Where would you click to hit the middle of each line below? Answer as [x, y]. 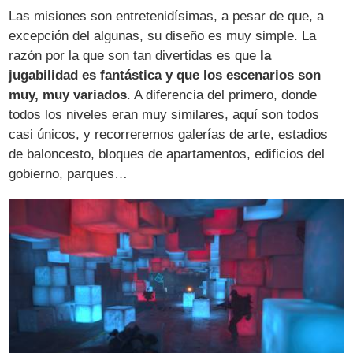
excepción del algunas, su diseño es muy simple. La [163, 35]
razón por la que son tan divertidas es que [135, 55]
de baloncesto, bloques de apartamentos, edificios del [167, 154]
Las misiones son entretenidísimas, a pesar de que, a [167, 16]
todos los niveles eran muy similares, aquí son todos [164, 114]
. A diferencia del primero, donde [222, 95]
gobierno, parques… [69, 173]
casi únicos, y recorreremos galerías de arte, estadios [169, 134]
